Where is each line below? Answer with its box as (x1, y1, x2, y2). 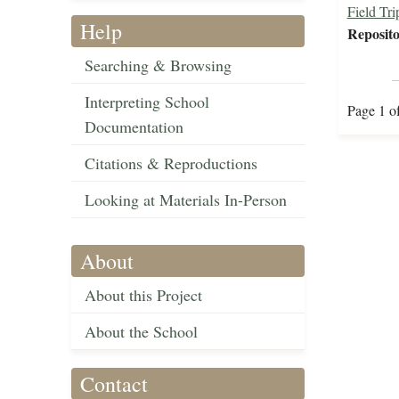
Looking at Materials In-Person (85, 189, 287, 211)
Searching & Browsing (85, 54, 232, 77)
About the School (85, 321, 198, 343)
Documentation (85, 116, 183, 138)
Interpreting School (85, 91, 209, 113)
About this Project (85, 284, 202, 306)
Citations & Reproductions (85, 152, 257, 175)
